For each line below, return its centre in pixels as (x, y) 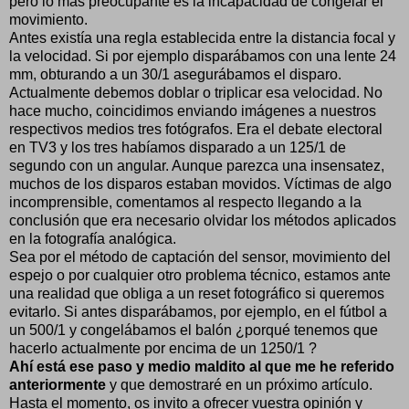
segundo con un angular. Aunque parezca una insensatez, (197, 165)
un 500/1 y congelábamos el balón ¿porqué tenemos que (194, 330)
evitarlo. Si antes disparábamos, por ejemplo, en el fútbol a (198, 311)
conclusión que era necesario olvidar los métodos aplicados (203, 220)
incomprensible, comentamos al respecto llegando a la (185, 202)
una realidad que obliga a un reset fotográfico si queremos (197, 293)
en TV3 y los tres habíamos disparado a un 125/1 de (178, 147)
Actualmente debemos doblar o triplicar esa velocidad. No (196, 92)
